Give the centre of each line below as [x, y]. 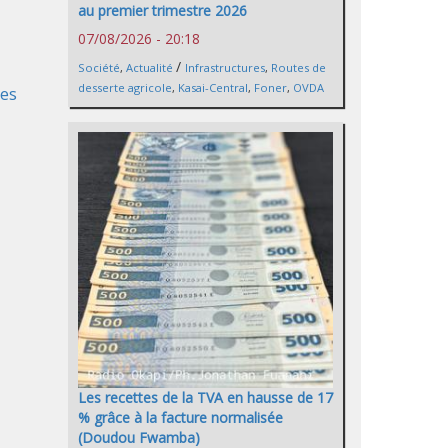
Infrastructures [225, 68]
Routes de [298, 68]
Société [99, 68]
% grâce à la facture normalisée [180, 417]
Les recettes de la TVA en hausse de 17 [205, 397]
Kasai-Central [213, 88]
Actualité [149, 68]
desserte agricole [125, 88]
